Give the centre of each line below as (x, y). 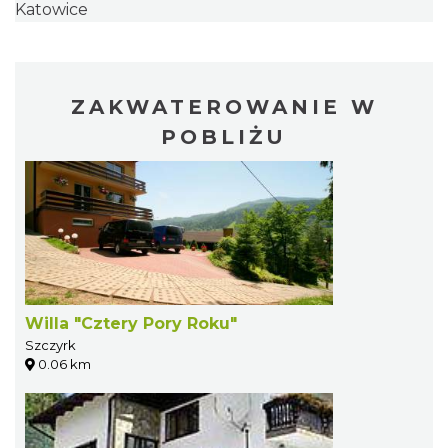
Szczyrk (50, 344)
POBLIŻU (224, 136)
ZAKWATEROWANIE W (224, 106)
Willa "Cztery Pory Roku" (131, 323)
